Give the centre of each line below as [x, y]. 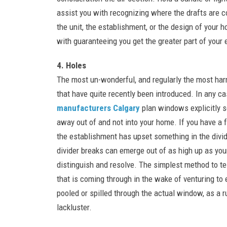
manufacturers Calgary [98, 108]
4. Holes [71, 65]
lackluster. [74, 207]
